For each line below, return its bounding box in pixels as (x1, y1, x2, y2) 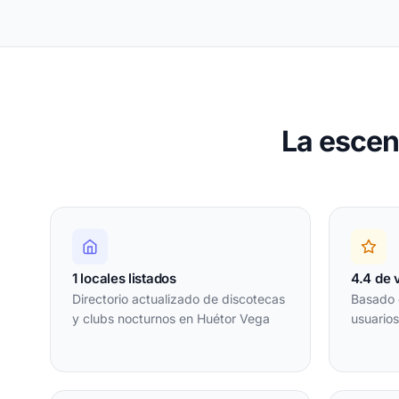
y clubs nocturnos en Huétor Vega (72, 310, 270, 326)
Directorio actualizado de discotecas (72, 290, 285, 306)
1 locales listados (72, 269, 176, 287)
